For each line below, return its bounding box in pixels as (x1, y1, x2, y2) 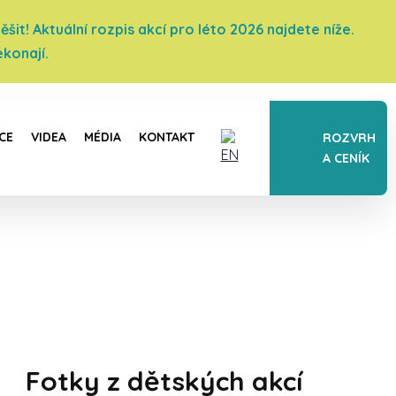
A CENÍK (322, 149, 369, 166)
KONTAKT (138, 129, 194, 145)
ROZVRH (322, 129, 376, 146)
